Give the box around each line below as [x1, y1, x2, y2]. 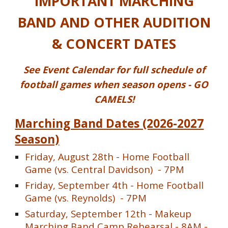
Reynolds [71, 191, 113, 204]
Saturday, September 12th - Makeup [25, 207, 192, 220]
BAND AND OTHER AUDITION [17, 13, 211, 32]
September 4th [58, 179, 128, 191]
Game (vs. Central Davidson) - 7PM [25, 163, 185, 176]
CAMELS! [94, 93, 134, 105]
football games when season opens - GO [20, 78, 208, 91]
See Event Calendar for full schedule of [23, 63, 205, 76]
